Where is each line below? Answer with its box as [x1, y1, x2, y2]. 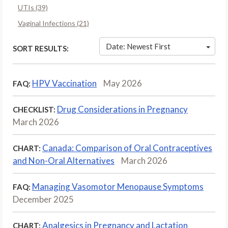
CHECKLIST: [13, 104, 55, 114]
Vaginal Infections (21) [18, 18, 89, 27]
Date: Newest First [106, 42, 170, 51]
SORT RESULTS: [13, 43, 69, 53]
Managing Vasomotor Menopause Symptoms [32, 181, 204, 192]
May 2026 [103, 77, 142, 89]
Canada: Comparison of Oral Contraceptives [42, 142, 212, 153]
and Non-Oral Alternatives [13, 155, 115, 166]
